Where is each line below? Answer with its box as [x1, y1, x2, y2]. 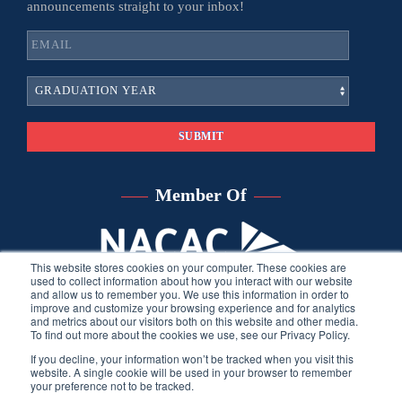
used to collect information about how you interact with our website [31, 273, 353, 288]
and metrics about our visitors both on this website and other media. [31, 313, 358, 328]
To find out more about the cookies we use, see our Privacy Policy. [31, 327, 350, 342]
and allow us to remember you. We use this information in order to [31, 286, 349, 301]
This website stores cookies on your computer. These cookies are [31, 259, 346, 275]
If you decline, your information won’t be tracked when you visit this [31, 351, 354, 366]
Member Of [155, 185, 247, 205]
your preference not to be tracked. [31, 378, 194, 393]
